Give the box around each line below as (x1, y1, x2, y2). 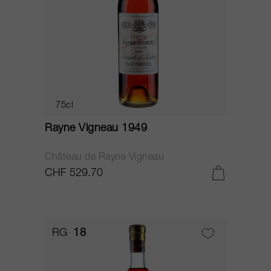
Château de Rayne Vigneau (45, 153, 164, 163)
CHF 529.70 (45, 168, 103, 179)
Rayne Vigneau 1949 (45, 123, 147, 134)
